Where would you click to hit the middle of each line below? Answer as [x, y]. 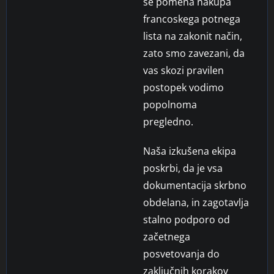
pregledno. [168, 121]
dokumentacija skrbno [195, 185]
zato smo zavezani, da [194, 53]
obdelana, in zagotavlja [196, 202]
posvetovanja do [181, 254]
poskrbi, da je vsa [183, 168]
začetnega [167, 236]
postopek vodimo [183, 87]
